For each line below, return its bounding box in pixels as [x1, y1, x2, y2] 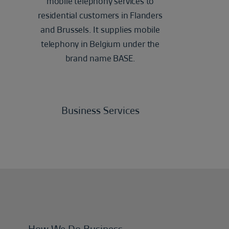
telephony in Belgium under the [40, 38, 159, 50]
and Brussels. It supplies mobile [40, 24, 160, 36]
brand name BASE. [65, 52, 135, 64]
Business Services [61, 103, 140, 118]
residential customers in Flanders [38, 9, 163, 21]
